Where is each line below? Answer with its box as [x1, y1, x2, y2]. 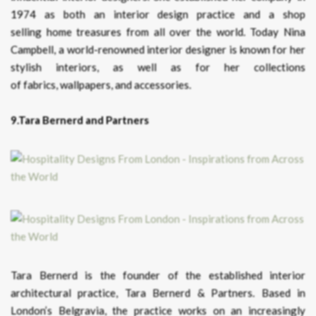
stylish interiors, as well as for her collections [11, 61, 305, 73]
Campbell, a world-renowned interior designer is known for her [11, 43, 305, 56]
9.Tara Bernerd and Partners [11, 114, 149, 126]
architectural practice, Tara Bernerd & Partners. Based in [11, 286, 305, 299]
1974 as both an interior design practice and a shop [11, 8, 305, 20]
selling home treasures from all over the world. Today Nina [11, 25, 305, 38]
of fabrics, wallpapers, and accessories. [11, 78, 191, 91]
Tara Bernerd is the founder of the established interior [11, 269, 305, 281]
